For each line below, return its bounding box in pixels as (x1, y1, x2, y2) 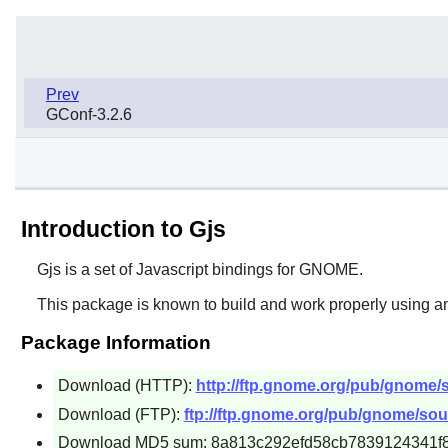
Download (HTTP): (57, 376, 196, 394)
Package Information (20, 331, 211, 353)
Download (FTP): (57, 405, 184, 423)
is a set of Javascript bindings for (60, 260, 299, 278)
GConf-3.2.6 (46, 105, 132, 123)
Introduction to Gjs (20, 215, 226, 242)
